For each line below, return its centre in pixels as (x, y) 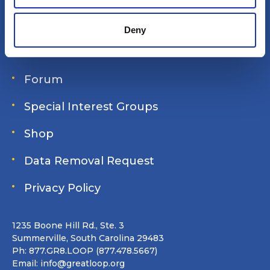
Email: (26, 263)
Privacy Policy (62, 188)
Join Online (56, 52)
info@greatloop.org (83, 263)
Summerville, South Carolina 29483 (88, 238)
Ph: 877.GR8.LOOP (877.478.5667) (85, 251)
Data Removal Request (89, 161)
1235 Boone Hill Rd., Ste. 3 (68, 225)
